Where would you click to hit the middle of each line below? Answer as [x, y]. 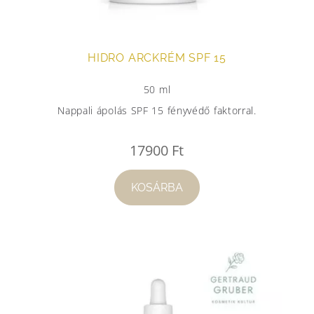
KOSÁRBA [157, 187]
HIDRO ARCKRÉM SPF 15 [157, 57]
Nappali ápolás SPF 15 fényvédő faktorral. [157, 110]
